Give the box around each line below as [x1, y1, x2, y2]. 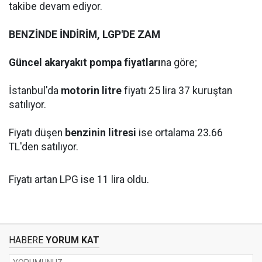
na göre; [161, 57, 197, 68]
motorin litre [61, 85, 122, 96]
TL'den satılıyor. [9, 141, 78, 153]
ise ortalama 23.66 [136, 127, 223, 139]
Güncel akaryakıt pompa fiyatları [9, 57, 161, 68]
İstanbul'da [9, 85, 61, 96]
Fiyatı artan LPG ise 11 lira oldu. [9, 174, 151, 185]
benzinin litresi [63, 127, 136, 139]
